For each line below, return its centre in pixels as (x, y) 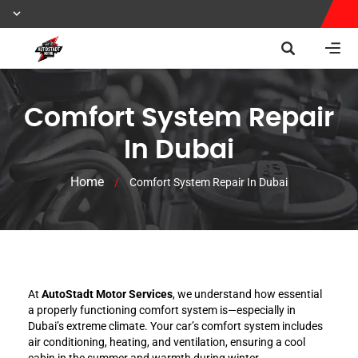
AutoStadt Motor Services (107, 294)
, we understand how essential (247, 294)
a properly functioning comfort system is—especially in (162, 310)
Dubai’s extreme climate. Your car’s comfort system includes (175, 326)
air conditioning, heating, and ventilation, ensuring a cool (167, 342)
